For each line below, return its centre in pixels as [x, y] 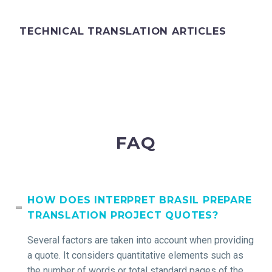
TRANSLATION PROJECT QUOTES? [123, 215]
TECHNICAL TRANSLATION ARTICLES [123, 31]
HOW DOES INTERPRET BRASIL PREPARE [140, 200]
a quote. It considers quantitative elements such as [136, 255]
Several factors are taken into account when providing [141, 240]
